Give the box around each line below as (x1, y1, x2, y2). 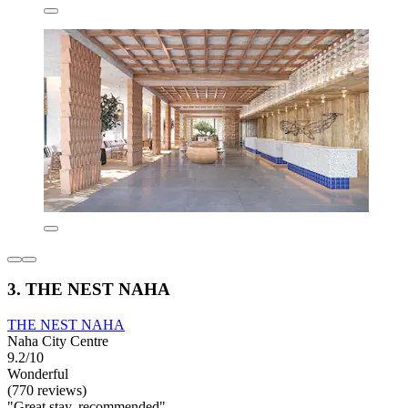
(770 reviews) (7, 382, 87, 399)
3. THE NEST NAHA (7, 280, 170, 300)
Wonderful (7, 366, 68, 382)
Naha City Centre (7, 333, 108, 350)
